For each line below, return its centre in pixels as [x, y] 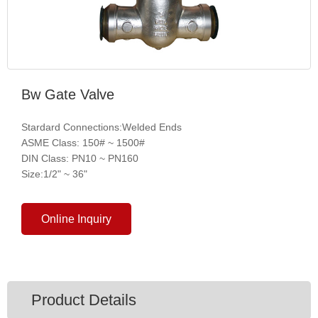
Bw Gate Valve [68, 95]
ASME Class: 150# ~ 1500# [83, 143]
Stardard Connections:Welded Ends [102, 127]
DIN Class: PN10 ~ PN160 [80, 159]
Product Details [84, 300]
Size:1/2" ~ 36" [54, 174]
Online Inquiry [77, 219]
